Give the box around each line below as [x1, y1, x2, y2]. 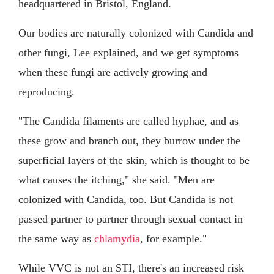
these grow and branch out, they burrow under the [18, 134, 240, 147]
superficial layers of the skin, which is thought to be [18, 154, 250, 166]
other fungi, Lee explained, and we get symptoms [18, 46, 239, 59]
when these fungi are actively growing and [18, 65, 207, 78]
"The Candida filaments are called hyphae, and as [18, 114, 239, 127]
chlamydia [94, 232, 140, 245]
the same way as [18, 232, 94, 245]
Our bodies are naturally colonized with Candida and [18, 26, 253, 39]
